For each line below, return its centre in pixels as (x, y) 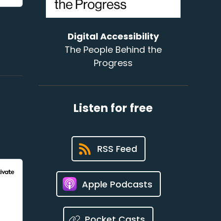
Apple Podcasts (117, 184)
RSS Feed (117, 149)
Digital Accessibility (113, 37)
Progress (113, 63)
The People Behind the (113, 50)
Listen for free (113, 108)
